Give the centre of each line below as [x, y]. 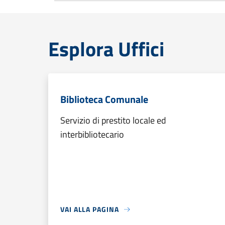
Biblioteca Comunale [104, 99]
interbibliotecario [92, 134]
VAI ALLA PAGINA [90, 209]
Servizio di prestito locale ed [113, 120]
